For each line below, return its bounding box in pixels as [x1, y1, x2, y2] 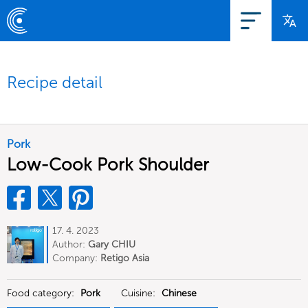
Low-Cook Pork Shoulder [7, 154, 209, 175]
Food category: [7, 287, 77, 299]
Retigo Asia [100, 252, 149, 264]
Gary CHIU [88, 239, 135, 250]
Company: [52, 252, 100, 264]
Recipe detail [7, 72, 102, 92]
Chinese [162, 287, 197, 299]
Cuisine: [121, 287, 158, 299]
